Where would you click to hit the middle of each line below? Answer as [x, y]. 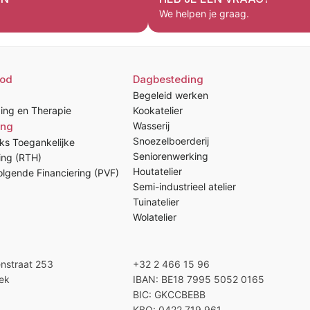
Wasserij [151, 126]
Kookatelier [158, 110]
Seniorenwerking [171, 156]
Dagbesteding [168, 79]
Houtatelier [157, 171]
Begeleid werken [171, 95]
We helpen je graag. [204, 13]
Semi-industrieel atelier [184, 186]
